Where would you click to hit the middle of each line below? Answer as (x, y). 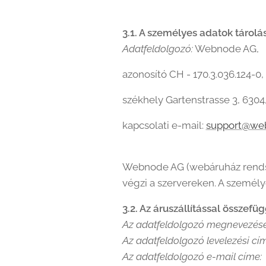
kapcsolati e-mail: (164, 125)
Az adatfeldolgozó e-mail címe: (192, 256)
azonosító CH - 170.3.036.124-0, (193, 74)
